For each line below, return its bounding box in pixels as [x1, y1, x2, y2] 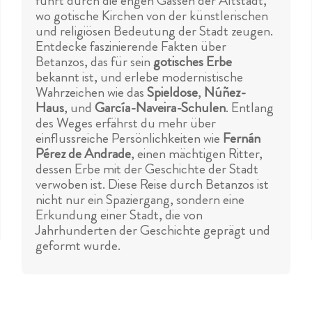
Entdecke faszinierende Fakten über [35, 36, 226, 57]
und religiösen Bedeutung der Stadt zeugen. [35, 21, 273, 42]
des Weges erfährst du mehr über [35, 113, 216, 134]
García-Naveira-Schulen [94, 97, 226, 118]
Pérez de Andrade [35, 143, 131, 164]
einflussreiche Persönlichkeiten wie [35, 128, 223, 149]
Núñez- [203, 82, 246, 103]
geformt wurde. [35, 235, 120, 256]
